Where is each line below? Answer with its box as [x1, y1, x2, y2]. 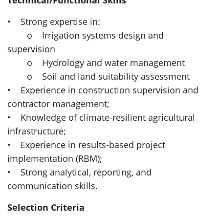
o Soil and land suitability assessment [7, 70, 190, 82]
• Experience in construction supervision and [7, 84, 198, 96]
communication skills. [7, 180, 98, 192]
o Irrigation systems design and [7, 29, 164, 41]
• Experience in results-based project [7, 139, 165, 151]
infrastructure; [7, 125, 68, 137]
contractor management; [7, 98, 112, 109]
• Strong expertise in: [7, 16, 103, 27]
